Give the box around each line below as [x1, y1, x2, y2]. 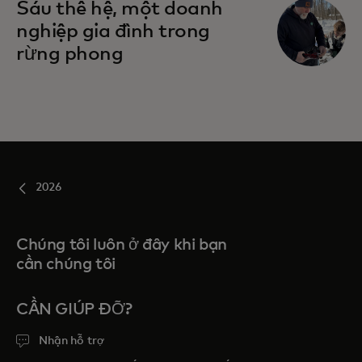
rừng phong [16, 44, 124, 65]
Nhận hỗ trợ [39, 335, 104, 347]
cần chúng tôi [16, 256, 116, 273]
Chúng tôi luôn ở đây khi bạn [16, 237, 227, 254]
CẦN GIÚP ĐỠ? [16, 301, 133, 318]
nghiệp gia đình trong [16, 22, 210, 42]
